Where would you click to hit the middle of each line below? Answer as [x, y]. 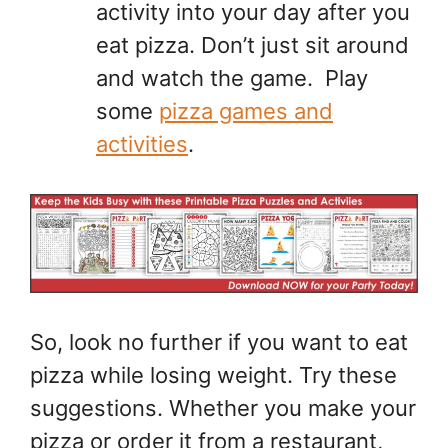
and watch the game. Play [232, 77]
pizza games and [246, 110]
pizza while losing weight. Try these [213, 375]
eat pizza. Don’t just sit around [252, 44]
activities [142, 143]
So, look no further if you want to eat [219, 342]
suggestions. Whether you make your [223, 408]
